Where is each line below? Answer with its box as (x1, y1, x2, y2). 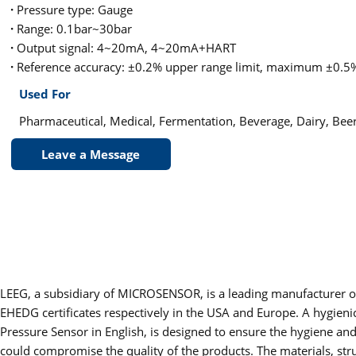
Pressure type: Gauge (14, 2, 133, 17)
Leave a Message (41, 146, 140, 162)
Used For (19, 86, 71, 102)
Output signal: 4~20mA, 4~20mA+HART (14, 40, 236, 56)
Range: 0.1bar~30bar (14, 21, 132, 37)
